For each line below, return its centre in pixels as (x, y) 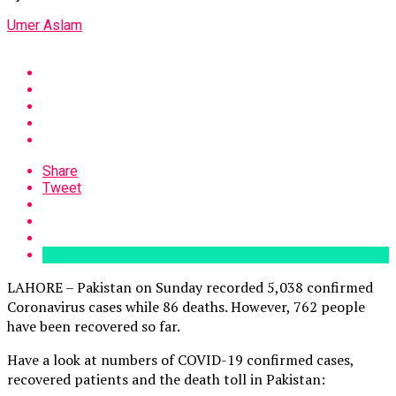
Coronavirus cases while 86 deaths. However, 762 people (186, 306)
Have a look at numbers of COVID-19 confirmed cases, (180, 359)
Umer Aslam (45, 25)
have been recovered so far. (94, 326)
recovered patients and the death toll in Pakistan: (166, 379)
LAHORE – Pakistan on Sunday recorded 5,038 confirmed (190, 287)
